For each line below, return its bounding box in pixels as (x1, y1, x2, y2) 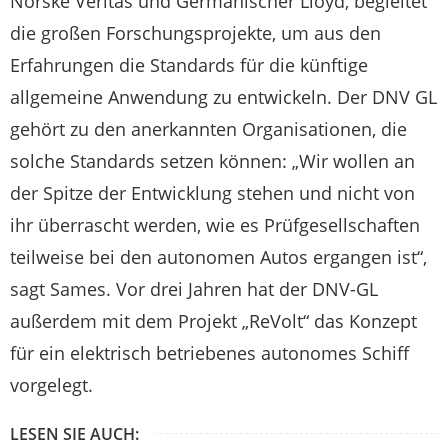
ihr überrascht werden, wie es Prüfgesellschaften (10, 213, 420, 237)
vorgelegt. (10, 373, 93, 397)
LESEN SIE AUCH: (10, 423, 139, 445)
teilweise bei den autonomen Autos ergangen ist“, (10, 245, 427, 269)
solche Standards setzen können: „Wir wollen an (10, 149, 415, 173)
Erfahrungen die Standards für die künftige (10, 53, 368, 77)
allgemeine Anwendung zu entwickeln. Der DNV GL (10, 85, 437, 109)
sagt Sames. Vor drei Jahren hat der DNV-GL (10, 277, 378, 301)
